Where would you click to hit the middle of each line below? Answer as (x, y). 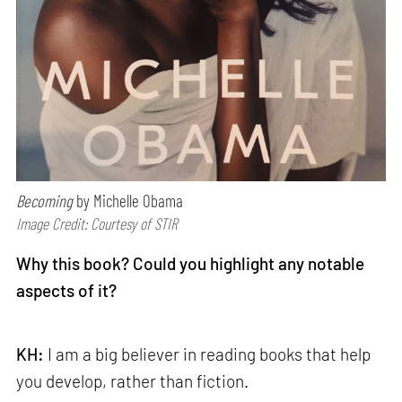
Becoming (45, 200)
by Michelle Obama (128, 200)
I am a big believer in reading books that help (210, 354)
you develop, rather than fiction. (133, 381)
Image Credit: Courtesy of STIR (97, 223)
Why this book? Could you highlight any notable (191, 263)
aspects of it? (67, 290)
